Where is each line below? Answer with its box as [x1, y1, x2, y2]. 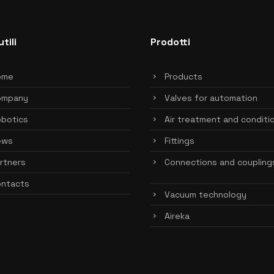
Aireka [165, 210, 190, 221]
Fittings [165, 135, 194, 146]
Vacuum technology [165, 189, 246, 200]
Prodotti [150, 35, 190, 48]
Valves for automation [165, 92, 257, 103]
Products [165, 71, 202, 82]
